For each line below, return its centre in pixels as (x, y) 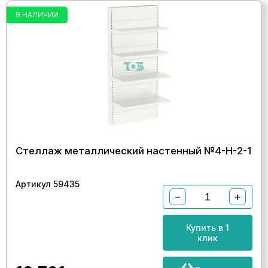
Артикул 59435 (48, 184)
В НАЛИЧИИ (37, 15)
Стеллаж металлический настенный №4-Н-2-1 (133, 151)
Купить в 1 (208, 228)
